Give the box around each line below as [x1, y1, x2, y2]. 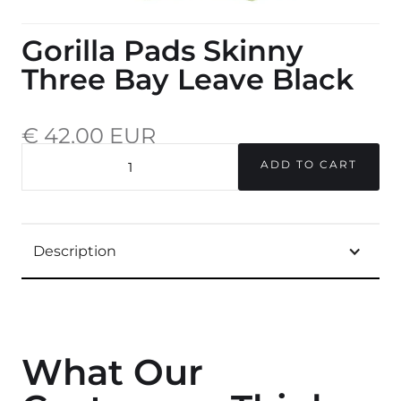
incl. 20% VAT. [21, 149, 72, 158]
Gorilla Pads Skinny [21, 33, 303, 69]
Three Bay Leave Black [21, 62, 354, 98]
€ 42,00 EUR [21, 122, 156, 149]
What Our [21, 350, 203, 395]
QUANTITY [21, 178, 75, 189]
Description [32, 243, 116, 260]
